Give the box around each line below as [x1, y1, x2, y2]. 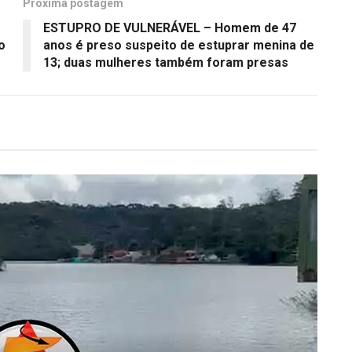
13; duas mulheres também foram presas [43, 55, 288, 71]
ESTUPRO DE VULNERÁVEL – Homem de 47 [43, 20, 296, 36]
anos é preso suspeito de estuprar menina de [43, 38, 314, 53]
